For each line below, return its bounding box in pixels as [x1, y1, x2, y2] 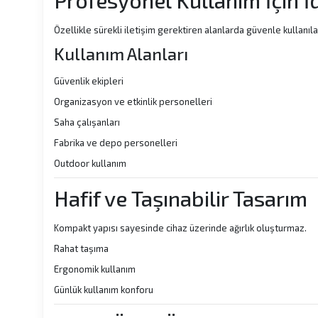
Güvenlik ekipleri [54, 75, 124, 87]
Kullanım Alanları [54, 43, 188, 64]
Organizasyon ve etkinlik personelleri [54, 96, 212, 107]
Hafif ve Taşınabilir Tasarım [54, 185, 307, 211]
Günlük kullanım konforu [54, 284, 153, 295]
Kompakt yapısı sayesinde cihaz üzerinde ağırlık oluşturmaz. [54, 222, 307, 234]
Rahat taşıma [54, 243, 109, 254]
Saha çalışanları [54, 116, 120, 128]
